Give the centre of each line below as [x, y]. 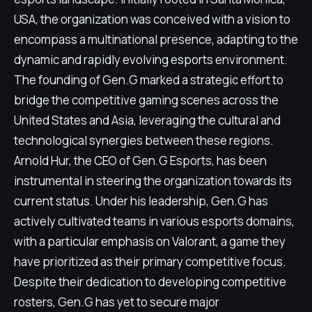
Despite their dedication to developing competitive [150, 282]
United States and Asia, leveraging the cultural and [147, 120]
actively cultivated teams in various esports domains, [154, 221]
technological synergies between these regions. [144, 140]
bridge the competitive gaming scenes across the [146, 100]
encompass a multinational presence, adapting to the [156, 39]
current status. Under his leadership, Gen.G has [141, 201]
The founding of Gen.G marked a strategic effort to [149, 80]
